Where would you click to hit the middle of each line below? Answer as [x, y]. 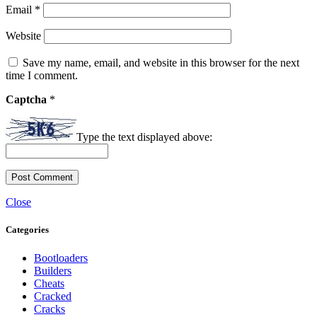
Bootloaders [61, 258]
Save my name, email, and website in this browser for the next [161, 62]
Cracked [53, 296]
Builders [53, 270]
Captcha [28, 99]
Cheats [49, 283]
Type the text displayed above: [144, 137]
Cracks [50, 309]
